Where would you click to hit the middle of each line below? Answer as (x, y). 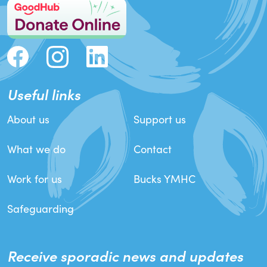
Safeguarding (41, 208)
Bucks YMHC (164, 178)
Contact (153, 149)
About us (28, 119)
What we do (36, 149)
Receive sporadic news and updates (125, 255)
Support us (160, 119)
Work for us (35, 178)
